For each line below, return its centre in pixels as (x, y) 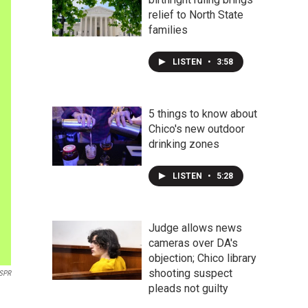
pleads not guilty (188, 288)
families (168, 30)
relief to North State (196, 15)
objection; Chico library (202, 258)
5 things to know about (203, 114)
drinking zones (184, 144)
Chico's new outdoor (197, 129)
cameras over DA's (193, 243)
